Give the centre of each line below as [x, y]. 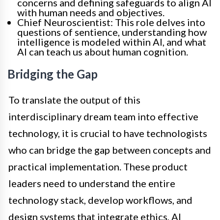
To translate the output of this [74, 99]
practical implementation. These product [98, 166]
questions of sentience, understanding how [112, 32]
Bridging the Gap [53, 74]
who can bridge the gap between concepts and [110, 150]
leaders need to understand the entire [92, 183]
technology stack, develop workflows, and [100, 200]
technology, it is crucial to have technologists [108, 133]
